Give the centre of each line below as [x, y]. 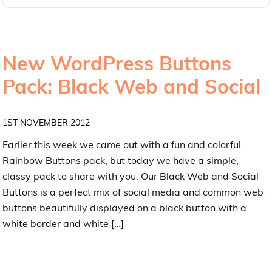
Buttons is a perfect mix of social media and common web [133, 192]
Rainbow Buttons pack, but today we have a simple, [121, 160]
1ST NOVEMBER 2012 [46, 122]
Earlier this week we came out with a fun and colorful [122, 144]
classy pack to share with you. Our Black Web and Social [131, 176]
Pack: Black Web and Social [132, 86]
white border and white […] [63, 223]
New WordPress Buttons [117, 63]
